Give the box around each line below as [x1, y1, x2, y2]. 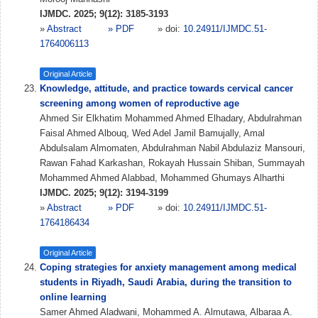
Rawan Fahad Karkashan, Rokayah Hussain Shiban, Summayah [40, 158, 305, 168]
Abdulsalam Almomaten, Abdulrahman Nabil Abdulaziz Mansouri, [40, 143, 305, 153]
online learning [40, 292, 106, 302]
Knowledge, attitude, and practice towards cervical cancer [40, 83, 293, 94]
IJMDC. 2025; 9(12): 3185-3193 [40, 9, 168, 19]
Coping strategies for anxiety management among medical [40, 262, 297, 273]
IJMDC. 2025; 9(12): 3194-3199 [40, 187, 168, 198]
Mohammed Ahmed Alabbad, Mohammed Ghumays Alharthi [40, 172, 285, 183]
